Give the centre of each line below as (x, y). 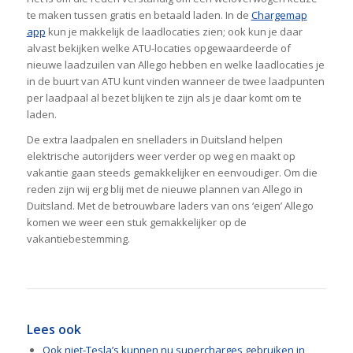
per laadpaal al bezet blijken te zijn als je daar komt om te (164, 97)
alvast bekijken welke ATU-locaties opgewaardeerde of (158, 48)
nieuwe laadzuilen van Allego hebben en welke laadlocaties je (175, 64)
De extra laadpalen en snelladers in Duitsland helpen (154, 139)
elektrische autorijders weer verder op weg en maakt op (161, 156)
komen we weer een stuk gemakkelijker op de (136, 222)
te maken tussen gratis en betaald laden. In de (139, 15)
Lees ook (54, 329)
